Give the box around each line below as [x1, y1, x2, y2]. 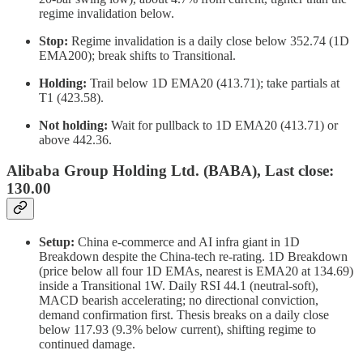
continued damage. [39, 337, 135, 352]
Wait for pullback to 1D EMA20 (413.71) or [108, 117, 338, 132]
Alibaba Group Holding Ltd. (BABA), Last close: [6, 162, 334, 180]
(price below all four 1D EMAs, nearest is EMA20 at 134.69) [39, 264, 353, 279]
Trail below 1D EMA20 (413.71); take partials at [87, 75, 340, 90]
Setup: [39, 235, 75, 250]
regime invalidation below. [39, 6, 174, 20]
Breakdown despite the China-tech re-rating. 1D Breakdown [39, 250, 348, 264]
